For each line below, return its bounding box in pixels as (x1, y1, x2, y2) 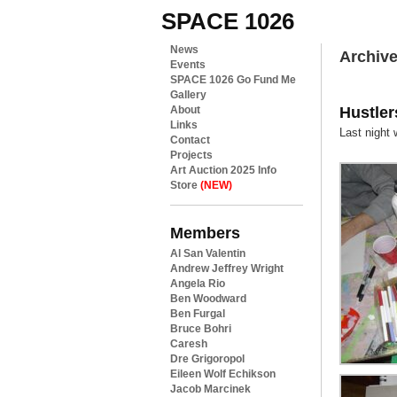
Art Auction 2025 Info (170, 164, 276, 176)
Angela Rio (170, 277, 225, 290)
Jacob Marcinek (170, 383, 251, 395)
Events (170, 58, 206, 71)
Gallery (170, 89, 206, 101)
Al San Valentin (170, 247, 245, 260)
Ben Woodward (170, 292, 246, 305)
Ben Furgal (170, 307, 225, 320)
